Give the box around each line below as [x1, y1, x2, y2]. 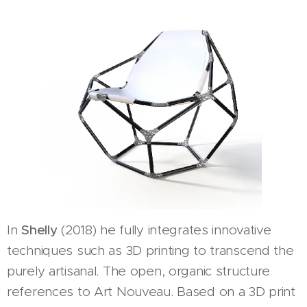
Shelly [21, 222, 58, 238]
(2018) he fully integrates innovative [57, 222, 271, 238]
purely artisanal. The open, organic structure [7, 263, 271, 280]
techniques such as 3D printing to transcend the [7, 243, 294, 259]
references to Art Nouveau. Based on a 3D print [7, 284, 295, 300]
